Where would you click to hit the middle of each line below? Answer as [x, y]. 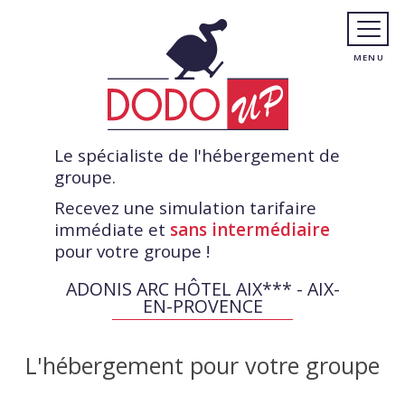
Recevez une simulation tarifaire [185, 208]
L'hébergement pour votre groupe [202, 365]
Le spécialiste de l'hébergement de [197, 155]
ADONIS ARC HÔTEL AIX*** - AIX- [202, 289]
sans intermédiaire [250, 230]
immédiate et [112, 230]
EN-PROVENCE [202, 306]
